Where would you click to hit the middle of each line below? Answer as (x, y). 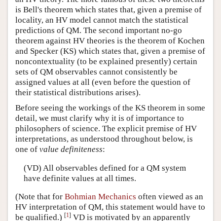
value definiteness (71, 149)
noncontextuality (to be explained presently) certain (106, 62)
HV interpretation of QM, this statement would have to (110, 207)
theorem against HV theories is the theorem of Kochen (110, 41)
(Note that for (40, 197)
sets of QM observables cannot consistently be (96, 72)
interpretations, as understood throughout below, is (104, 139)
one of (27, 149)
